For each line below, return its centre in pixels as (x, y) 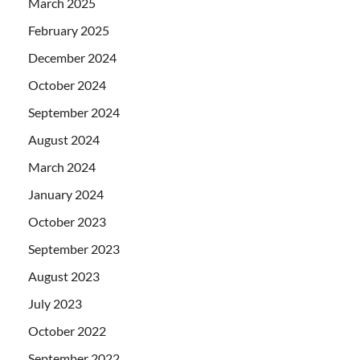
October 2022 (67, 331)
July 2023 (55, 304)
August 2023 (64, 276)
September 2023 (74, 249)
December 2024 (72, 58)
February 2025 (69, 31)
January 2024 (66, 194)
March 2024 (62, 167)
